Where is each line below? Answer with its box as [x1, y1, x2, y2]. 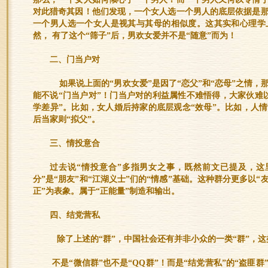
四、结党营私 [50, 211, 100, 220]
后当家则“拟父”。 [33, 115, 100, 124]
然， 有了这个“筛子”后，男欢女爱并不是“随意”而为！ [33, 31, 236, 40]
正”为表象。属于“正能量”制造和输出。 [33, 187, 179, 196]
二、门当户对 [50, 55, 100, 64]
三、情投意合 [50, 139, 100, 148]
